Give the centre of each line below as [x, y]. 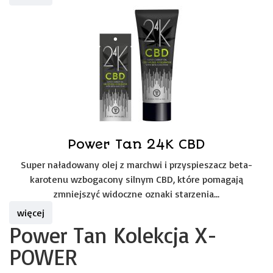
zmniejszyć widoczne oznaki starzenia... [136, 194]
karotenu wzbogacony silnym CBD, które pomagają [136, 179]
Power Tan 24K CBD [136, 144]
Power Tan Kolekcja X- [113, 235]
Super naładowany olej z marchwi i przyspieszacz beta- [136, 165]
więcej [31, 213]
